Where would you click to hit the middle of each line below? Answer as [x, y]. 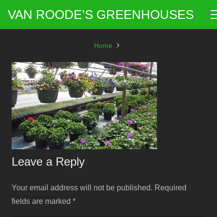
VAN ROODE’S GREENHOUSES [101, 15]
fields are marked [42, 201]
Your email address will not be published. [82, 188]
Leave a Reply [50, 162]
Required [170, 188]
